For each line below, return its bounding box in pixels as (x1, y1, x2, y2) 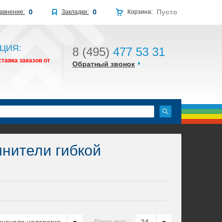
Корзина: (127, 8, 153, 15)
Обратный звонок (72, 60, 135, 68)
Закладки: (61, 8, 89, 15)
